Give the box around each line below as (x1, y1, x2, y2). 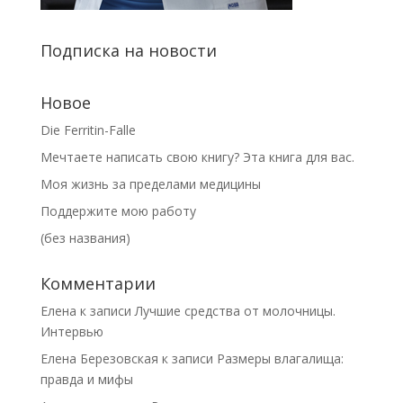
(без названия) (40, 228, 130, 246)
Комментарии (40, 272, 156, 294)
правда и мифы (40, 370, 133, 388)
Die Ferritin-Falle (40, 121, 136, 139)
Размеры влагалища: (216, 349, 344, 367)
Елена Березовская (40, 349, 158, 367)
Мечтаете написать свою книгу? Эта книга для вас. (40, 148, 354, 166)
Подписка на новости (40, 39, 217, 61)
